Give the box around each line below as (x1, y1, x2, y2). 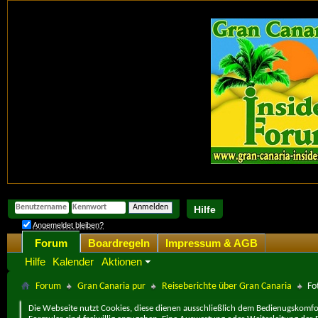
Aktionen (102, 255, 142, 268)
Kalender (53, 255, 94, 268)
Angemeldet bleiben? (33, 220, 104, 229)
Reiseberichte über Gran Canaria (162, 280, 292, 292)
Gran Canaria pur (77, 280, 146, 292)
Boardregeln (88, 236, 150, 249)
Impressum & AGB (165, 236, 258, 249)
